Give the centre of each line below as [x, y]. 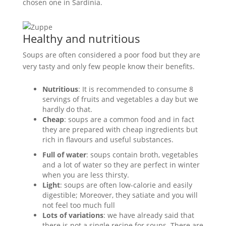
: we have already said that [149, 215]
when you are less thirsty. [86, 175]
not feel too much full [78, 205]
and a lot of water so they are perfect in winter [121, 164]
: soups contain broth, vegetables [142, 154]
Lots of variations [73, 215]
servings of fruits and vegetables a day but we [120, 99]
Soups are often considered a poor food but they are [111, 54]
